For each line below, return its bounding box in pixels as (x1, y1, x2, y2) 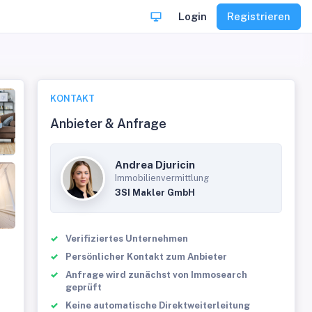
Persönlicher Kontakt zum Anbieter (65, 251, 228, 262)
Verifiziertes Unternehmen (65, 233, 189, 244)
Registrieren (227, 10, 290, 22)
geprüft (65, 282, 102, 292)
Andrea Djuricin (115, 159, 196, 171)
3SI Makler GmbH (115, 187, 196, 198)
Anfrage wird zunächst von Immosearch (65, 270, 248, 280)
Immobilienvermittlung (115, 173, 210, 183)
